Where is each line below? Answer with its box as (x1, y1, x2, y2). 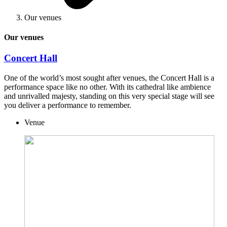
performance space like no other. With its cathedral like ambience (4, 83, 211, 92)
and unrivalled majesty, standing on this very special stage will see (4, 92, 214, 101)
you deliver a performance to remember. (4, 101, 131, 110)
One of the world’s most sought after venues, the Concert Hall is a (4, 73, 214, 83)
